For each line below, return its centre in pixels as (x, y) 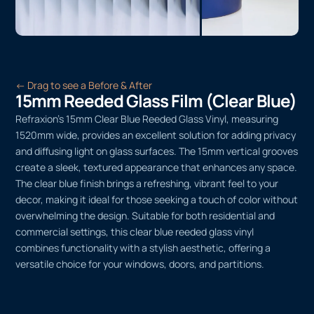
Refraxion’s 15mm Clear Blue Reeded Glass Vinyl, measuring (147, 187)
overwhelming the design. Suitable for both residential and (145, 284)
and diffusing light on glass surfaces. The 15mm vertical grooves (157, 219)
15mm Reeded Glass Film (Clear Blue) (156, 169)
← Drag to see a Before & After (84, 153)
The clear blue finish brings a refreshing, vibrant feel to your (147, 252)
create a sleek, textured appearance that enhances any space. (157, 235)
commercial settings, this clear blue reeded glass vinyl (135, 300)
